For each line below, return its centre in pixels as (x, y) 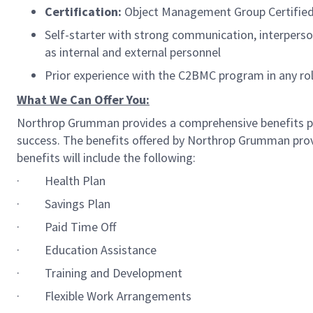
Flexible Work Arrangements (118, 296)
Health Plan (75, 181)
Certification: (85, 12)
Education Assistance (101, 250)
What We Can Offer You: (83, 100)
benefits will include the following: (106, 158)
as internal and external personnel (133, 52)
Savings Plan (78, 204)
